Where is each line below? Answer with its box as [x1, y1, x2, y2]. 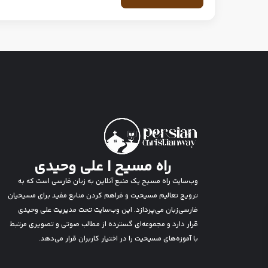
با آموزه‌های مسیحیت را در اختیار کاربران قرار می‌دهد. [39, 233, 198, 245]
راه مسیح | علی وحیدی [34, 156, 171, 179]
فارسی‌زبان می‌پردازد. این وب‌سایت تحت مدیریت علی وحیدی [18, 205, 198, 217]
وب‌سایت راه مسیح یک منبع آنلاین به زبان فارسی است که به [18, 176, 198, 188]
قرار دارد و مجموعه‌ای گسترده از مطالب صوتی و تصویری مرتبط [10, 219, 198, 231]
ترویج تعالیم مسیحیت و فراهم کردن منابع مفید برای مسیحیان [8, 190, 198, 202]
